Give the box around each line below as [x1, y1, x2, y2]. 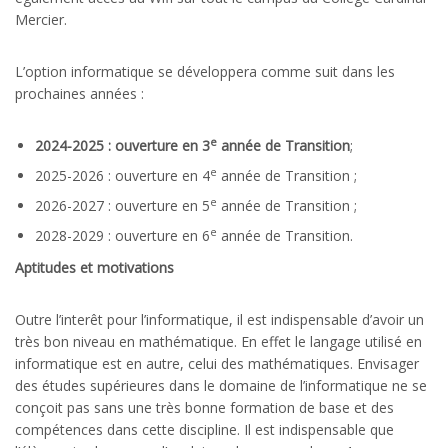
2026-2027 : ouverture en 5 [35, 195, 210, 215]
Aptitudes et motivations [15, 257, 174, 277]
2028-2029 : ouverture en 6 [35, 225, 210, 245]
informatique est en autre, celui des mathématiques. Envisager [15, 353, 419, 373]
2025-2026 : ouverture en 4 [35, 165, 210, 185]
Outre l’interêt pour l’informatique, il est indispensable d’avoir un [15, 309, 424, 329]
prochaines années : [15, 83, 144, 103]
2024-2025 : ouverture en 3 [35, 135, 210, 155]
